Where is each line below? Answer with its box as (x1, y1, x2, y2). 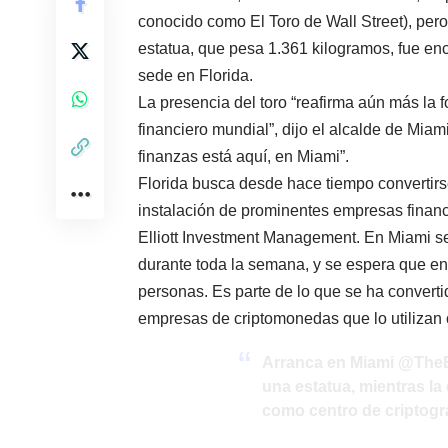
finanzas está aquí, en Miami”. (138, 148, 349, 166)
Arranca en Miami (262, 354, 399, 372)
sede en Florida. (138, 67, 253, 85)
